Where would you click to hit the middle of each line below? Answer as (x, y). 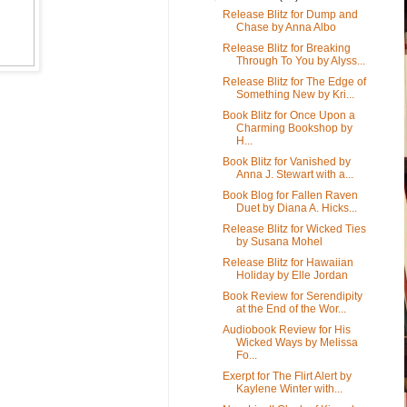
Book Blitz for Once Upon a (288, 115)
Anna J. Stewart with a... (294, 174)
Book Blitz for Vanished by (286, 161)
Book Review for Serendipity (292, 296)
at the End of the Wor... (291, 308)
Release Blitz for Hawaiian (288, 262)
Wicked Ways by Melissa (297, 342)
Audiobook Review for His (286, 329)
